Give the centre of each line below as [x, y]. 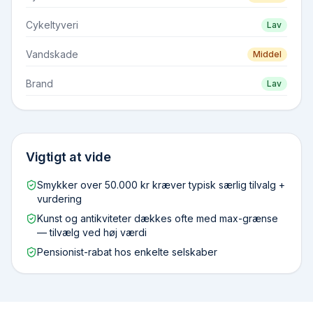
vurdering [59, 199]
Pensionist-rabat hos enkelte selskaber [127, 252]
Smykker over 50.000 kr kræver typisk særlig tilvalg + [161, 185]
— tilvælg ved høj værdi [92, 232]
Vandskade [52, 54]
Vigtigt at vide [68, 157]
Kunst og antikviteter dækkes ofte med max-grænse [158, 218]
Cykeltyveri [52, 24]
